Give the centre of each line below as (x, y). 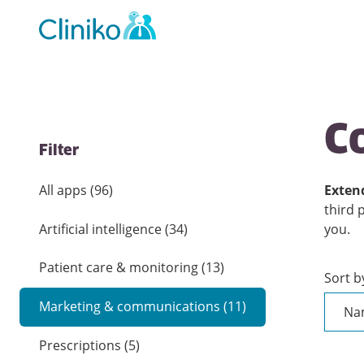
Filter (59, 151)
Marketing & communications (130, 307)
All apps (63, 190)
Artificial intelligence (100, 229)
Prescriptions (80, 346)
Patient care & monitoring (119, 268)
